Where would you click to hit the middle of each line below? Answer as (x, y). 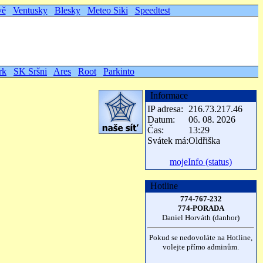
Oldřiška (204, 141)
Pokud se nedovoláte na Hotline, (201, 237)
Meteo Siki (107, 10)
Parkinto (119, 71)
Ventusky (30, 10)
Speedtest (152, 10)
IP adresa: (165, 109)
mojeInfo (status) (201, 162)
